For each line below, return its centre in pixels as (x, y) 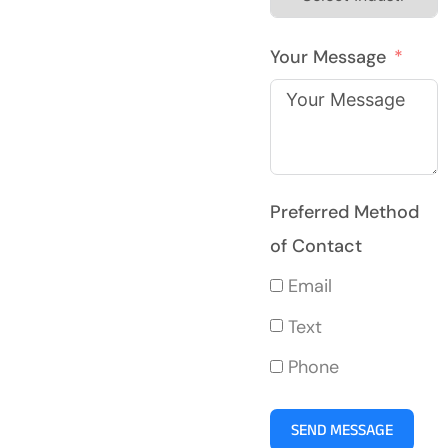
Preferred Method (345, 211)
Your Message (328, 56)
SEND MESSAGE (342, 429)
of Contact (316, 245)
